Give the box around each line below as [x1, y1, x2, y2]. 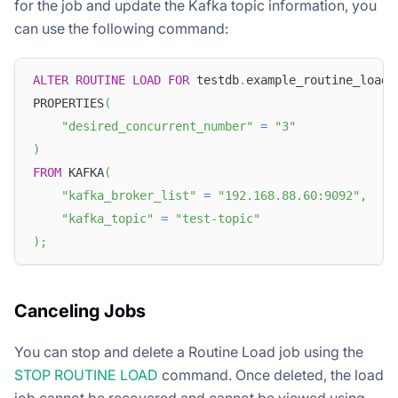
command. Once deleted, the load [158, 365, 384, 384]
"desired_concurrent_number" [61, 119, 253, 134]
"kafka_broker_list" [61, 188, 196, 203]
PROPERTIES [33, 96, 104, 111]
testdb [189, 73, 239, 88]
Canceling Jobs [14, 299, 146, 322]
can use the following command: [14, 19, 228, 37]
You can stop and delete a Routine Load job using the [14, 342, 363, 361]
